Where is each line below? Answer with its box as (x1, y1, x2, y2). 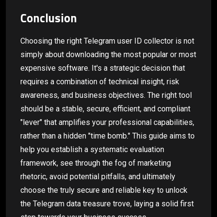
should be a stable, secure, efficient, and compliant (20, 104, 190, 113)
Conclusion (20, 9, 77, 27)
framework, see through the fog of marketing (20, 158, 171, 168)
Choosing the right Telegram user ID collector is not (20, 36, 194, 46)
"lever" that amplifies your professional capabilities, (20, 117, 194, 127)
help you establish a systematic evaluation (20, 144, 164, 154)
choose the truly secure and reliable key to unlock (20, 185, 187, 195)
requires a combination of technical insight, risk (20, 77, 179, 86)
